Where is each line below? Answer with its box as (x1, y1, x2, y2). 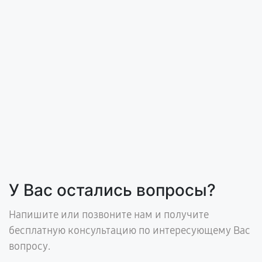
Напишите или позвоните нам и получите (9, 208, 209, 221)
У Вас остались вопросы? (9, 180, 216, 200)
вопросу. (9, 240, 50, 253)
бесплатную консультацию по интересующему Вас (9, 224, 250, 237)
